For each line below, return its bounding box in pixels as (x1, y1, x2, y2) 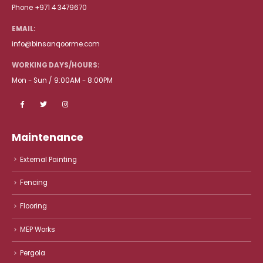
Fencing (20, 178, 48, 188)
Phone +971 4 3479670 (12, 2, 87, 12)
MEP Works (20, 225, 55, 234)
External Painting (20, 154, 77, 164)
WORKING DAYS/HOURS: (12, 60, 100, 70)
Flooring (20, 201, 47, 211)
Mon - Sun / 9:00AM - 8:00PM (12, 75, 113, 85)
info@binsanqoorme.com (12, 39, 100, 49)
